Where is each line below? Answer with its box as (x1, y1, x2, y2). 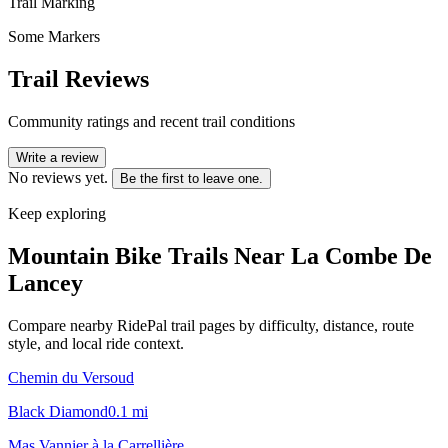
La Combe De (291, 242, 432, 269)
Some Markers (8, 27, 100, 45)
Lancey (8, 269, 83, 296)
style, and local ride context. (8, 334, 184, 352)
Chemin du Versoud (8, 368, 134, 386)
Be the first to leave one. (120, 170, 263, 186)
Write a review (16, 149, 98, 165)
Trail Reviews (8, 65, 149, 92)
